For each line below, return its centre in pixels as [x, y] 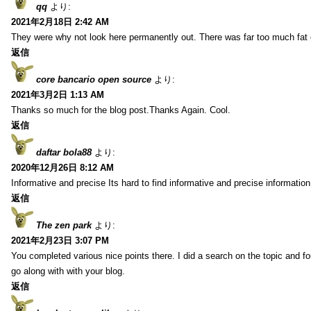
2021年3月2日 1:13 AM [58, 94]
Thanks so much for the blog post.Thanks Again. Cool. [121, 110]
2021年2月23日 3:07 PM [60, 240]
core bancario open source [94, 79]
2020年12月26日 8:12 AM [62, 167]
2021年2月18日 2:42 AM [60, 22]
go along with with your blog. [68, 271]
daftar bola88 [64, 152]
